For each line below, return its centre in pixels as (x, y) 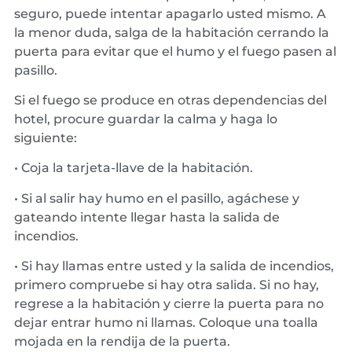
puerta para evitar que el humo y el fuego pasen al (175, 51)
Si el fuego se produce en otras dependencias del (170, 100)
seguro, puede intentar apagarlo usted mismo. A (170, 13)
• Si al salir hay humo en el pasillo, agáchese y (157, 198)
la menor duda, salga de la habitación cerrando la (172, 32)
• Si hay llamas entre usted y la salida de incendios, (174, 266)
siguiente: (46, 137)
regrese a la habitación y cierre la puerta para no (169, 304)
